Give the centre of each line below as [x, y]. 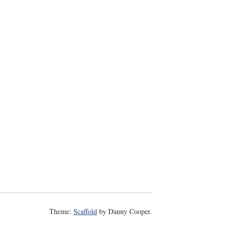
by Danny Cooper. [124, 212]
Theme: [61, 212]
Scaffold [85, 212]
